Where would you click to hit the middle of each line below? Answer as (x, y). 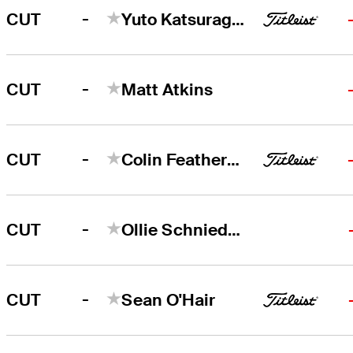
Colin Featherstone (234, 159)
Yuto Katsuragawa (238, 19)
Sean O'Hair (169, 299)
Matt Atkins (167, 89)
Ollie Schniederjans (234, 229)
